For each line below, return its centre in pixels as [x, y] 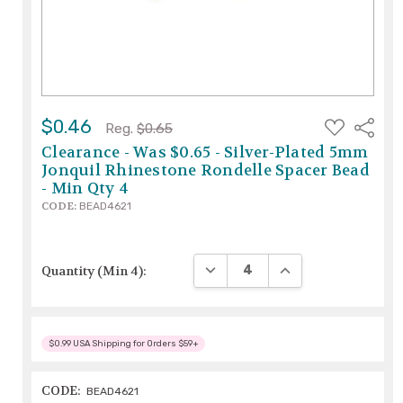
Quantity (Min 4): [94, 270]
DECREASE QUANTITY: [270, 266]
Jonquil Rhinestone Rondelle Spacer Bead [206, 170]
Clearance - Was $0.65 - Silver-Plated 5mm [205, 152]
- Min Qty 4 [85, 188]
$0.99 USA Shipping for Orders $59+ [123, 344]
